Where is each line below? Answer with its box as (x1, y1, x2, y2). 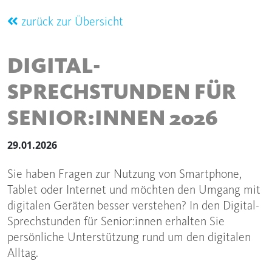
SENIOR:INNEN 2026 (7, 109, 218, 131)
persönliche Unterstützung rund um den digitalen (7, 232, 251, 244)
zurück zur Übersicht (18, 16, 123, 29)
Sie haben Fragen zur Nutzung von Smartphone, (7, 169, 242, 181)
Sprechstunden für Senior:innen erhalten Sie (7, 216, 225, 228)
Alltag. (7, 248, 38, 260)
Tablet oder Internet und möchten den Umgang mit (7, 185, 260, 197)
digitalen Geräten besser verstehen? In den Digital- (7, 200, 259, 212)
